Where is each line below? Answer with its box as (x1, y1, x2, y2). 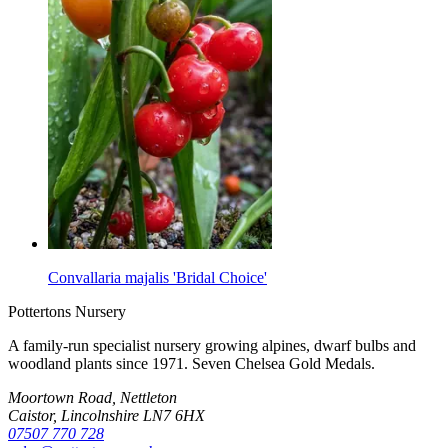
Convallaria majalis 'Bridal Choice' (48, 268, 267, 286)
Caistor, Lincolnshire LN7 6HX (8, 406, 205, 424)
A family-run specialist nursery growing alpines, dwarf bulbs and (8, 336, 416, 354)
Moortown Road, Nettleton (8, 388, 177, 406)
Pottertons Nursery (8, 302, 126, 320)
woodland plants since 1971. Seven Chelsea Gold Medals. (8, 354, 375, 372)
